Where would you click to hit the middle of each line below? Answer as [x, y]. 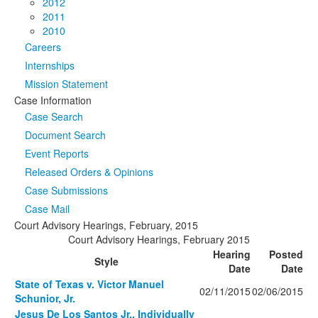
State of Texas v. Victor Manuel [89, 284]
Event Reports [57, 153]
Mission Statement [66, 84]
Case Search [54, 116]
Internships [50, 65]
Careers [43, 47]
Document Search [65, 135]
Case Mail [47, 209]
